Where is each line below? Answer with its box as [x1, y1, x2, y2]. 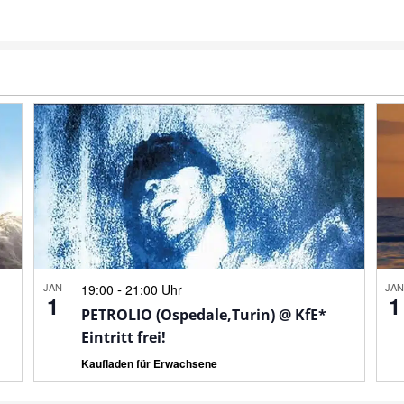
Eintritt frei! [81, 326, 167, 347]
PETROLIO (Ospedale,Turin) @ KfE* [81, 304, 327, 325]
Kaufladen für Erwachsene [81, 354, 218, 372]
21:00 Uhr [125, 280, 183, 298]
